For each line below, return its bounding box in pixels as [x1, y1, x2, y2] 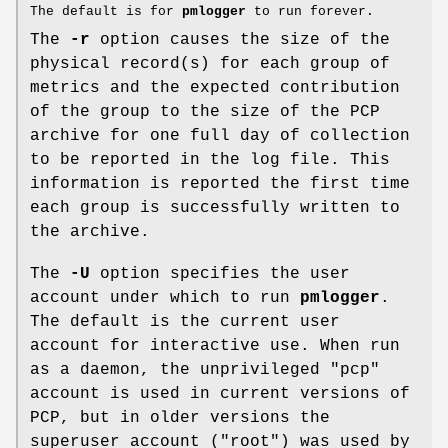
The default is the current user [30, 312, 340, 331]
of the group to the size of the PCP [30, 102, 380, 121]
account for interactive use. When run [30, 336, 400, 355]
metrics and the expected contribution [30, 78, 400, 97]
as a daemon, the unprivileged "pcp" [30, 360, 380, 379]
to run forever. [246, 3, 374, 19]
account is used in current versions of [30, 384, 410, 403]
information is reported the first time [30, 174, 410, 193]
